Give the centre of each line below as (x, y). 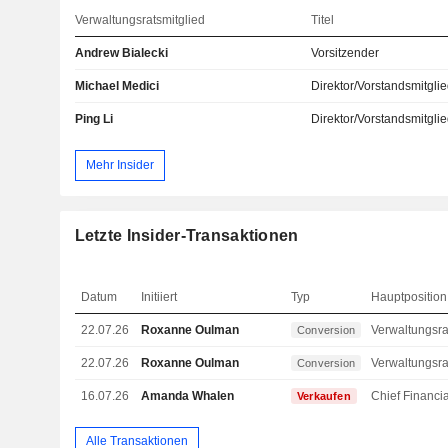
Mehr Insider (119, 164)
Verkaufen (324, 395)
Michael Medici (116, 86)
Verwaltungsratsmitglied (139, 20)
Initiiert (159, 296)
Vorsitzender (345, 53)
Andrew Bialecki (121, 53)
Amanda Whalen (188, 395)
